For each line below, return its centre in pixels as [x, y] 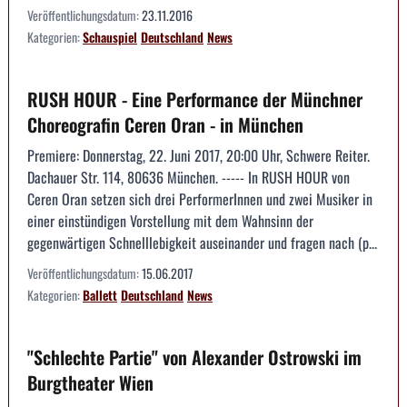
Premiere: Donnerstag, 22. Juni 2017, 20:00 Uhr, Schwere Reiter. [199, 155]
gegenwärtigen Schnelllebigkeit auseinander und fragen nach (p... [202, 242]
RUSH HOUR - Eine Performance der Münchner [195, 99]
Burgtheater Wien [90, 382]
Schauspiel [110, 36]
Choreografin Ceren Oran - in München [165, 124]
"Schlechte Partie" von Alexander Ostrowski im [194, 357]
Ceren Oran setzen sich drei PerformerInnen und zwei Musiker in [200, 199]
